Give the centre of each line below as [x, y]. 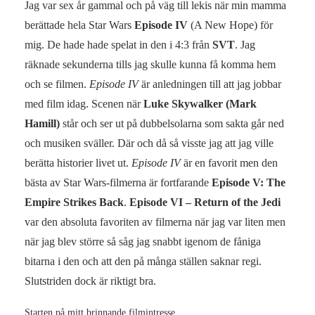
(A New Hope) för [230, 25]
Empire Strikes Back [74, 202]
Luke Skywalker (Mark [200, 103]
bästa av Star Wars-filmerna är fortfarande [118, 182]
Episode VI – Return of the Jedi [205, 202]
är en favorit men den [229, 162]
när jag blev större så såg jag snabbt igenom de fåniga [143, 241]
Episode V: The [249, 182]
